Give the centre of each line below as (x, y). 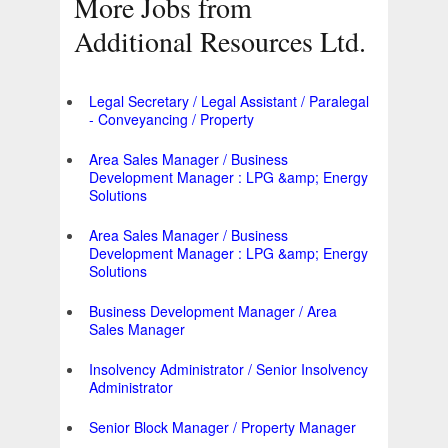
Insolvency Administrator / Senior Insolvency (228, 369)
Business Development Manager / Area (213, 311)
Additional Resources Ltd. (220, 41)
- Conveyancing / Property (171, 119)
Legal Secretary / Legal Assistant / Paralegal (229, 101)
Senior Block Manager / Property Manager (222, 427)
